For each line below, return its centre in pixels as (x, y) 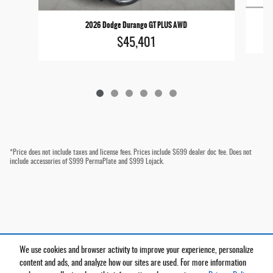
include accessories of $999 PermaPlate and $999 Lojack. (87, 161)
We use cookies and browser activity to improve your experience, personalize (136, 251)
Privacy (251, 257)
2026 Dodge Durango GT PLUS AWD (136, 25)
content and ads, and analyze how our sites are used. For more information (133, 264)
